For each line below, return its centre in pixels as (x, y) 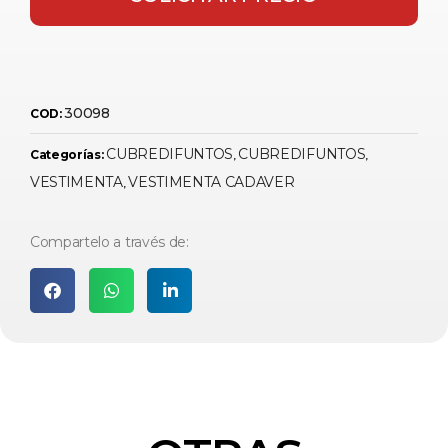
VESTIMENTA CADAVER (211, 182)
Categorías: (68, 155)
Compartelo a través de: (109, 241)
